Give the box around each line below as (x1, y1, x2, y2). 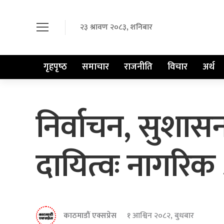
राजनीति (124, 59, 152, 74)
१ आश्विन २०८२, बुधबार (127, 209, 194, 223)
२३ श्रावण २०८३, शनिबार (80, 20, 152, 34)
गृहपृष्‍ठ (43, 59, 67, 74)
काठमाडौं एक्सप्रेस (63, 209, 116, 223)
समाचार (82, 59, 109, 74)
